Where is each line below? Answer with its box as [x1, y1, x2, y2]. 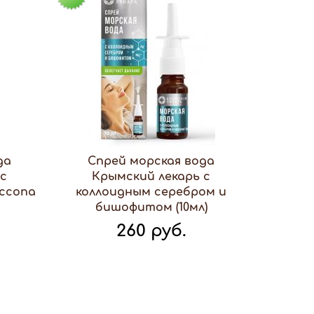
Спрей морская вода [88, 155, 215, 168]
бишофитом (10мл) [95, 201, 207, 214]
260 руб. [116, 221, 186, 240]
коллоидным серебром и [76, 186, 227, 198]
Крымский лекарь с [92, 170, 211, 183]
